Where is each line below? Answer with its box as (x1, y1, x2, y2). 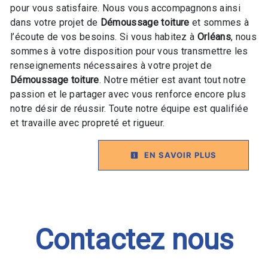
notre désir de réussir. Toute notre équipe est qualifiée (10, 103, 248, 115)
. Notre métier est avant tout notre (99, 74, 246, 86)
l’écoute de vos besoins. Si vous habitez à (10, 31, 197, 43)
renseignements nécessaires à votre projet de (10, 60, 212, 72)
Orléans (197, 31, 232, 43)
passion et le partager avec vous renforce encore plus (10, 89, 246, 100)
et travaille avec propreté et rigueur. (10, 117, 165, 129)
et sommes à (189, 17, 249, 29)
